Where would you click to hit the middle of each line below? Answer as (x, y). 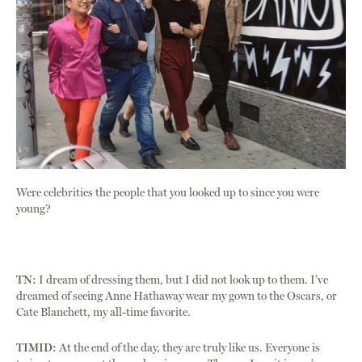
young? (34, 209)
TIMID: (36, 348)
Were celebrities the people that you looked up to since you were (168, 193)
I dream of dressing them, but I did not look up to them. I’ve (182, 280)
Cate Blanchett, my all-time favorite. (103, 313)
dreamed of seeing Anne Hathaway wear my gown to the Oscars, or (177, 297)
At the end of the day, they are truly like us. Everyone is (188, 348)
